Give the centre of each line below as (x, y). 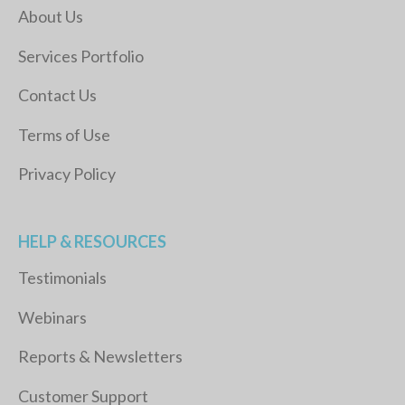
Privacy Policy (67, 174)
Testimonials (62, 278)
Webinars (52, 317)
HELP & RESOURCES (92, 242)
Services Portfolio (81, 56)
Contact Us (57, 95)
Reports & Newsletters (100, 357)
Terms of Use (64, 134)
